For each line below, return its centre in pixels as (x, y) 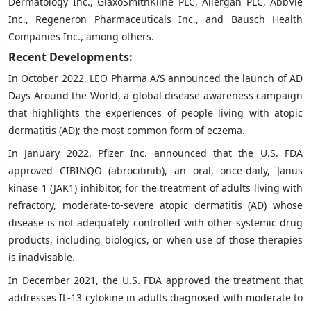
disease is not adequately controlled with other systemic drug (155, 222)
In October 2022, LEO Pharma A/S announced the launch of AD (155, 78)
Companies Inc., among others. (81, 36)
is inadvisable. (42, 257)
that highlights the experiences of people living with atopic (155, 112)
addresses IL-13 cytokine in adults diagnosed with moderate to (155, 297)
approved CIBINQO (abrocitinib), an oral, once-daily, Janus (155, 170)
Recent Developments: (70, 57)
